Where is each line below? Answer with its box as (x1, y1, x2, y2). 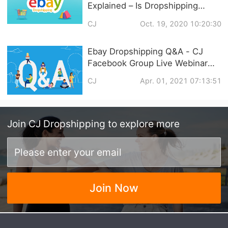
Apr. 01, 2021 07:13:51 (139, 76, 221, 85)
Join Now (90, 181, 138, 195)
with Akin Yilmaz (87, 69, 154, 80)
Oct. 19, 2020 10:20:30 (139, 19, 221, 28)
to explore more (108, 118, 180, 130)
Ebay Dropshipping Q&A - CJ (87, 46, 203, 56)
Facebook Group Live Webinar (87, 58, 208, 68)
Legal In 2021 (87, 12, 144, 23)
